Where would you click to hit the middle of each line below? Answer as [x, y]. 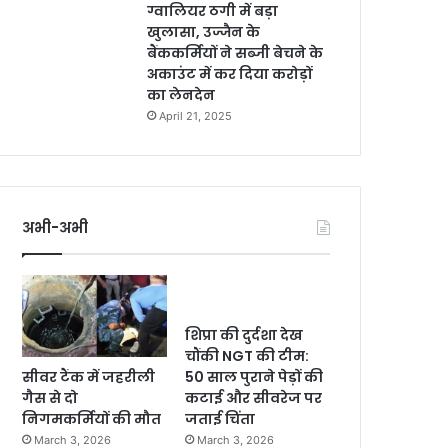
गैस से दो [50, 397]
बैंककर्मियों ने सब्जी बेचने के [235, 53]
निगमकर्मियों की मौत [92, 418]
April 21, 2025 [196, 116]
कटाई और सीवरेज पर [254, 398]
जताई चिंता [220, 419]
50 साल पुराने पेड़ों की [254, 377]
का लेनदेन [181, 95]
